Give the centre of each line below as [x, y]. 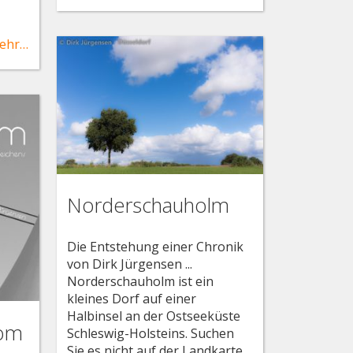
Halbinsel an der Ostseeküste [154, 316]
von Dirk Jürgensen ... [130, 264]
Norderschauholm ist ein [141, 281]
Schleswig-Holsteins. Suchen [151, 333]
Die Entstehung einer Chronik [156, 246]
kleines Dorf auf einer [132, 298]
